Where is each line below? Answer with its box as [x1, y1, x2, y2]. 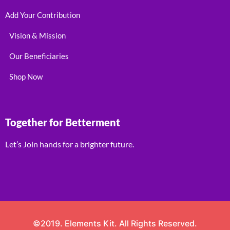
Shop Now [9, 72, 43, 82]
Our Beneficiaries [9, 51, 69, 61]
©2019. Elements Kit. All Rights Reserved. [33, 218, 197, 229]
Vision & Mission [9, 31, 66, 41]
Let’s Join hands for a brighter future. [5, 139, 134, 149]
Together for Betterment [5, 116, 120, 129]
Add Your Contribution [5, 10, 80, 20]
